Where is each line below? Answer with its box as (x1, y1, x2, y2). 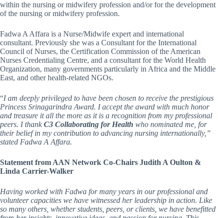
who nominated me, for (135, 120, 207, 128)
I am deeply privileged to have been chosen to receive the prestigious (3, 94, 214, 102)
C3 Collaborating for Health (44, 120, 135, 128)
